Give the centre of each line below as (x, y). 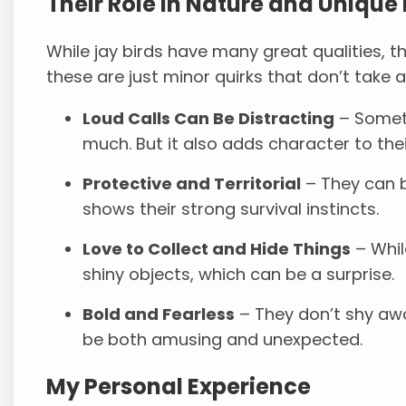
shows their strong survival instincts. (231, 209)
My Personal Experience (179, 387)
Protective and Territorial (192, 184)
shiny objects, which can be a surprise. (239, 275)
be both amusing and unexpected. (223, 340)
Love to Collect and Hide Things (217, 249)
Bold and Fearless (159, 314)
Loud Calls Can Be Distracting (209, 119)
